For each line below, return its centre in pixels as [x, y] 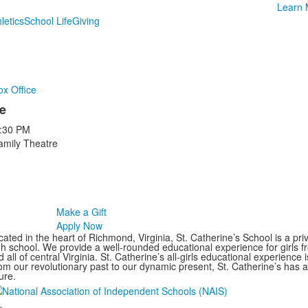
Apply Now [79, 225]
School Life [48, 21]
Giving [86, 21]
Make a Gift [81, 212]
